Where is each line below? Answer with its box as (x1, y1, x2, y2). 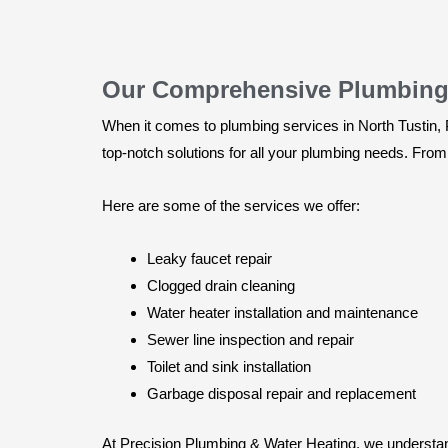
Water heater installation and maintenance (147, 304, 418, 322)
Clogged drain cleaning (147, 277, 295, 295)
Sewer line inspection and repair (147, 331, 354, 349)
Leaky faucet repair (147, 250, 272, 268)
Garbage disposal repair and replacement (147, 385, 416, 403)
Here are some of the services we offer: (102, 196, 360, 214)
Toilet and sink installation (147, 358, 311, 376)
